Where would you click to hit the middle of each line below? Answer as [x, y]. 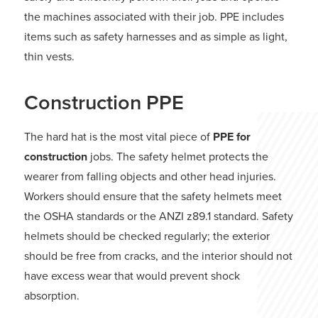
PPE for [232, 137]
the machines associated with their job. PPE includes [154, 17]
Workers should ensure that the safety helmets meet [153, 197]
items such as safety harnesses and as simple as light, [156, 37]
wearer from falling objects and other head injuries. [150, 177]
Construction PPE [104, 103]
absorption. [52, 296]
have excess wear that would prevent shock [132, 276]
